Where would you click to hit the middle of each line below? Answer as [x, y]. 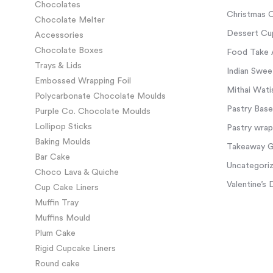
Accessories [59, 35]
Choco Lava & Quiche [77, 172]
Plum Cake [55, 233]
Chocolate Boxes [69, 50]
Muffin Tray [57, 203]
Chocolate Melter [70, 20]
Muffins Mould [62, 218]
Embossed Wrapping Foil [83, 81]
